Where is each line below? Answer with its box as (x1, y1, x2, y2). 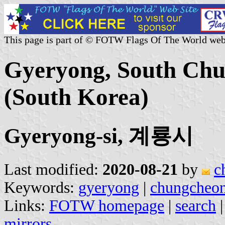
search (175, 196, 216, 214)
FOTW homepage (49, 196, 164, 214)
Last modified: (4, 160, 102, 178)
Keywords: (4, 178, 78, 196)
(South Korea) (4, 84, 149, 110)
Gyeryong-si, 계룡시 (4, 124, 193, 148)
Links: (4, 196, 49, 214)
